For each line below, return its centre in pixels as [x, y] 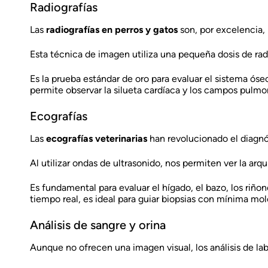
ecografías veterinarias [97, 138]
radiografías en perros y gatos [112, 29]
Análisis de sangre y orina [98, 225]
